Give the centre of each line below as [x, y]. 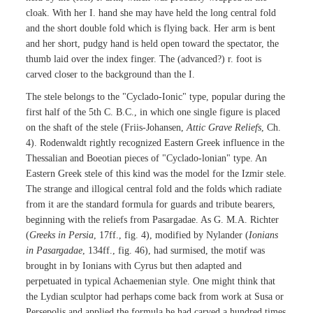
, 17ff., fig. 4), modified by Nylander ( [172, 235]
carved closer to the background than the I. [111, 75]
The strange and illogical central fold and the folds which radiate [154, 189]
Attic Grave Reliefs [224, 128]
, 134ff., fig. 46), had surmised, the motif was [174, 251]
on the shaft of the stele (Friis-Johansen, [107, 128]
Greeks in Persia [62, 235]
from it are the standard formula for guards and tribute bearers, [151, 205]
